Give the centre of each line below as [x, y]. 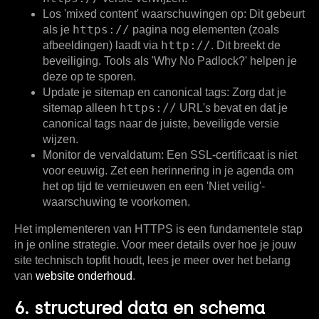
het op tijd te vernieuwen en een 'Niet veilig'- [154, 187]
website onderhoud [84, 276]
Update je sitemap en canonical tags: [136, 93]
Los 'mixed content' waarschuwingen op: [145, 14]
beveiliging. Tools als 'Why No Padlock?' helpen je [170, 61]
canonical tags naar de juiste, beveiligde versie [161, 124]
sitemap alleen [81, 108]
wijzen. [61, 140]
